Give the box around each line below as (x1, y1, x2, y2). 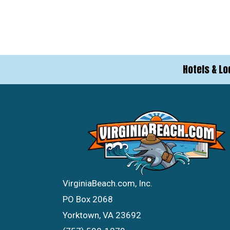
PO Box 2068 (63, 194, 113, 204)
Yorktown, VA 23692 (63, 209, 141, 220)
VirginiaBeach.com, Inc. (63, 178, 152, 188)
